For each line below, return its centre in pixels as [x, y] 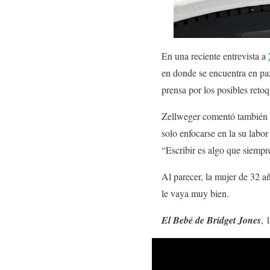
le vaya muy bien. [195, 193]
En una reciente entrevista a [215, 56]
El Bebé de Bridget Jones [211, 220]
